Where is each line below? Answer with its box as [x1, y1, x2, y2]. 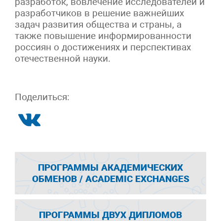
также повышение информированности [15, 30, 191, 42]
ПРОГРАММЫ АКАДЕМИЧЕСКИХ [38, 162, 183, 174]
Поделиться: [15, 91, 70, 103]
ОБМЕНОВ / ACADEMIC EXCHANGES [32, 173, 189, 185]
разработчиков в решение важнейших [15, 7, 184, 19]
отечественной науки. [15, 53, 110, 65]
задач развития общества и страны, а [15, 19, 182, 31]
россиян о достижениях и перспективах [15, 41, 191, 53]
